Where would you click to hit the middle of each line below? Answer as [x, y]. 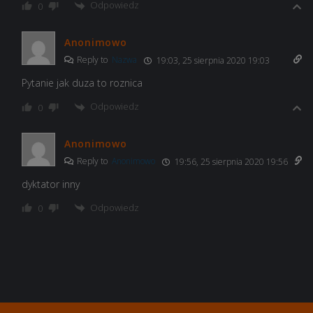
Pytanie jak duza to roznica [82, 82]
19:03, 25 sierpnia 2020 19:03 [212, 60]
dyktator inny [51, 184]
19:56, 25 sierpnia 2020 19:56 [230, 161]
